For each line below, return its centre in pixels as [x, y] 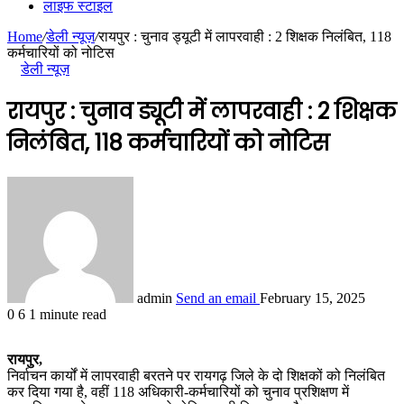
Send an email [216, 298]
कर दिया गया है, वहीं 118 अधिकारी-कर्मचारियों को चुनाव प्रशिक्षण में [178, 391]
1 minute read [68, 314]
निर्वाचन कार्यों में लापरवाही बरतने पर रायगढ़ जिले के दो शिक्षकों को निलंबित [196, 375]
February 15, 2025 [312, 298]
